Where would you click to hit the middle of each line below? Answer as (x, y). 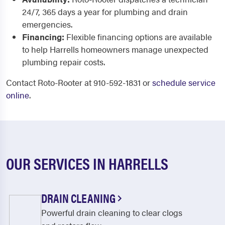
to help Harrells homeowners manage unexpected (115, 49)
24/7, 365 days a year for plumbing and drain (105, 12)
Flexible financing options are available (138, 37)
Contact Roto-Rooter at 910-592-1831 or (79, 82)
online (18, 95)
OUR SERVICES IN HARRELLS (87, 163)
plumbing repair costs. (64, 62)
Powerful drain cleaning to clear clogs (112, 212)
